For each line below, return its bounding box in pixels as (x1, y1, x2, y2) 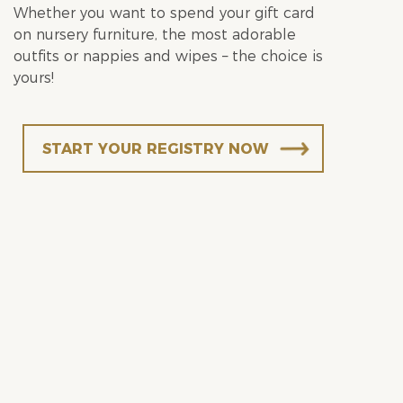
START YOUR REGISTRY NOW (42, 140, 269, 157)
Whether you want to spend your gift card (13, 4, 315, 22)
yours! (13, 69, 54, 86)
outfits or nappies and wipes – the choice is (13, 48, 323, 65)
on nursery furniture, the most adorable (13, 26, 296, 43)
